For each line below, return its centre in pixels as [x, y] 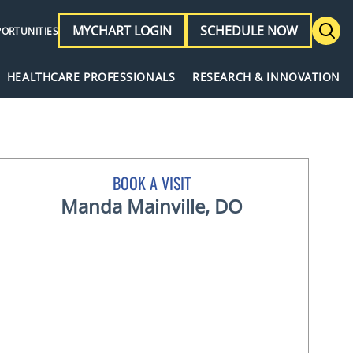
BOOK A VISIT [151, 183]
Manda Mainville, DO [151, 206]
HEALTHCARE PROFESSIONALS [91, 77]
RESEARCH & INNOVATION [266, 77]
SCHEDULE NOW [249, 30]
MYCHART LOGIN [122, 30]
